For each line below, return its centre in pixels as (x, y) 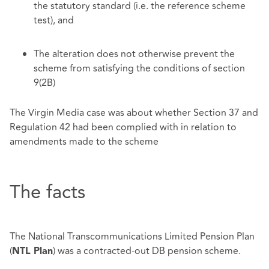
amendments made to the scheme (84, 141)
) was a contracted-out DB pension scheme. (147, 251)
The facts (47, 192)
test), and (54, 21)
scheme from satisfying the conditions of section (139, 69)
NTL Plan (32, 252)
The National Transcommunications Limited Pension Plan (132, 237)
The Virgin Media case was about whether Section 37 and (134, 113)
